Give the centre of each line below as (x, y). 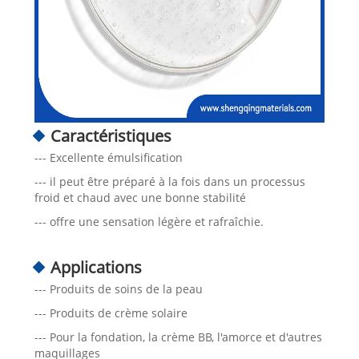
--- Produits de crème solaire (111, 313)
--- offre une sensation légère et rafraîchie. (149, 221)
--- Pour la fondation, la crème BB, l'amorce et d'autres (178, 337)
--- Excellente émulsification (108, 157)
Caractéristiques (111, 135)
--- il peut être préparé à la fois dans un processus (169, 181)
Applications (96, 267)
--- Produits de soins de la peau (118, 288)
